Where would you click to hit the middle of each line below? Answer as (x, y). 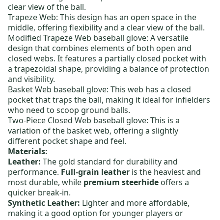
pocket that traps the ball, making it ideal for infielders (109, 100)
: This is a (163, 121)
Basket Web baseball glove (57, 90)
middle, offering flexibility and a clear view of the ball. (106, 28)
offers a (174, 182)
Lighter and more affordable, (135, 203)
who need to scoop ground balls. (69, 110)
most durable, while (46, 182)
